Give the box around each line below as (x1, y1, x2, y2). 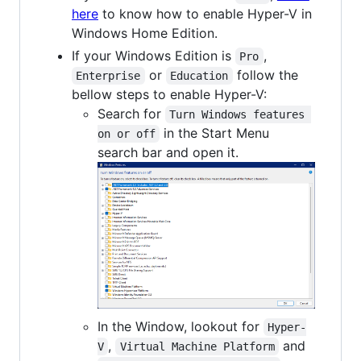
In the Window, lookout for (98, 318, 263, 335)
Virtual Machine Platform (119, 340, 275, 354)
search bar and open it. (98, 143, 239, 160)
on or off (98, 127, 156, 140)
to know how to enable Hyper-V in (98, 5, 312, 22)
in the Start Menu (160, 124, 274, 141)
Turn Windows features (169, 107, 312, 121)
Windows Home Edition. (72, 24, 218, 41)
